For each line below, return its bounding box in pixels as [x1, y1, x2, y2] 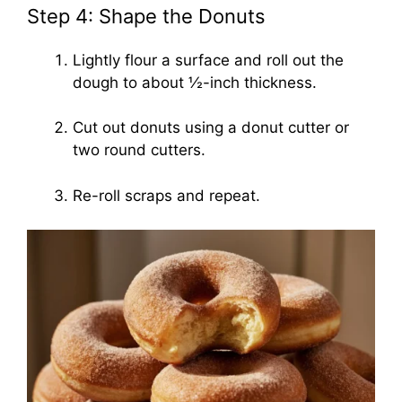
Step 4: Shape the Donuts [27, 4, 266, 28]
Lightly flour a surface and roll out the [73, 50, 344, 69]
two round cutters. [73, 141, 205, 160]
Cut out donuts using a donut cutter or [73, 118, 349, 137]
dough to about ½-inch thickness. [73, 73, 317, 92]
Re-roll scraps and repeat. [73, 186, 260, 205]
